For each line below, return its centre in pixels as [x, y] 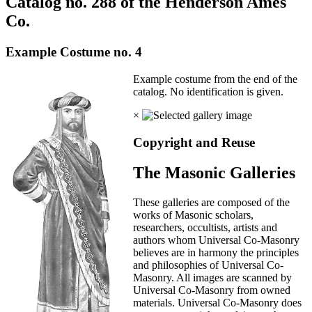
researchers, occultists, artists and [205, 228]
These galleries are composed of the [211, 203]
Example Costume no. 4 [74, 52]
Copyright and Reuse [194, 142]
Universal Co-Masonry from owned [211, 290]
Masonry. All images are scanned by [212, 278]
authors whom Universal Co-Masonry [216, 240]
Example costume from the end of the [215, 79]
